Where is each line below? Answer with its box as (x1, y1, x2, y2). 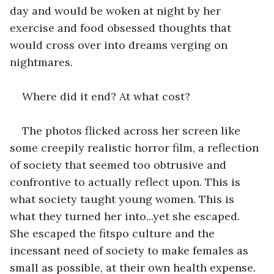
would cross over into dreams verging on (10, 37, 231, 52)
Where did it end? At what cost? (22, 89, 190, 103)
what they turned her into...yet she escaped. (10, 209, 243, 223)
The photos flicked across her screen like (22, 123, 243, 138)
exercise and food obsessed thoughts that (10, 20, 234, 35)
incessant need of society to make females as (10, 243, 251, 257)
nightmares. (10, 54, 73, 69)
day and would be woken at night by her (10, 3, 224, 18)
